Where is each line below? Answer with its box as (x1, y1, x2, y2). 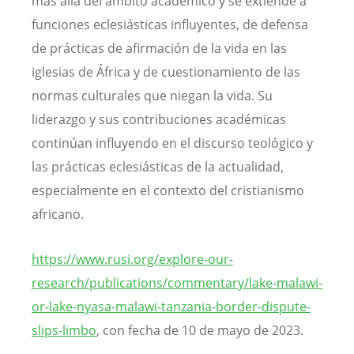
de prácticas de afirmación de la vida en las (32, 39, 287, 57)
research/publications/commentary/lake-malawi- (32, 273, 322, 292)
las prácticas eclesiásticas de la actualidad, (32, 157, 284, 175)
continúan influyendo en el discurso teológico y (32, 134, 313, 152)
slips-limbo (32, 321, 96, 339)
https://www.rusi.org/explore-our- (32, 250, 233, 268)
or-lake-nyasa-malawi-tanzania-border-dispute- (32, 297, 311, 315)
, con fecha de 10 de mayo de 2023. (96, 321, 303, 339)
